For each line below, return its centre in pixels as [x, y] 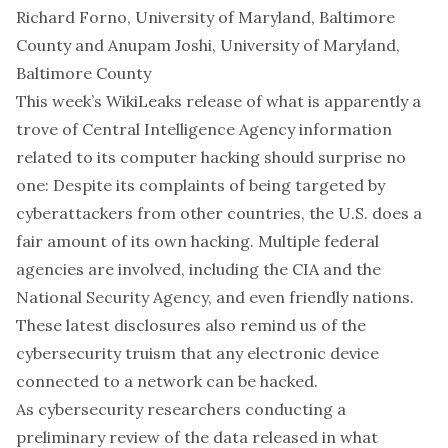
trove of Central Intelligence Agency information [204, 129]
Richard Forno [71, 17]
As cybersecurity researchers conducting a [181, 409]
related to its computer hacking [138, 157]
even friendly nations [329, 297]
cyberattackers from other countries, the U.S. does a [219, 213]
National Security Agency [112, 297]
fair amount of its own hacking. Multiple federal [197, 241]
